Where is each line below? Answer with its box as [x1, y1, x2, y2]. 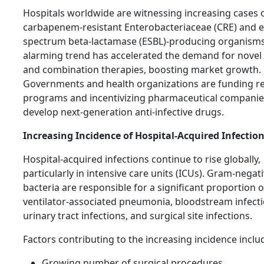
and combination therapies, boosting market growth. [23, 63, 261, 77]
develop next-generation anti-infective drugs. [23, 105, 224, 119]
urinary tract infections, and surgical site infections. [23, 209, 252, 223]
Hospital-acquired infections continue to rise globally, [23, 153, 260, 166]
